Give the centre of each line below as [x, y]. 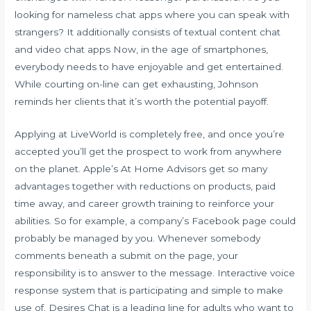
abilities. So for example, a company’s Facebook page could [155, 220]
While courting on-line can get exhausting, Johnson [137, 84]
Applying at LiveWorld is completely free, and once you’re [150, 134]
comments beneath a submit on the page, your [127, 255]
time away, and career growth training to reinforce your [145, 203]
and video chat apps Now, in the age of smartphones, [142, 49]
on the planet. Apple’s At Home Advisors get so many [141, 168]
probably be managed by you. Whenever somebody [138, 238]
